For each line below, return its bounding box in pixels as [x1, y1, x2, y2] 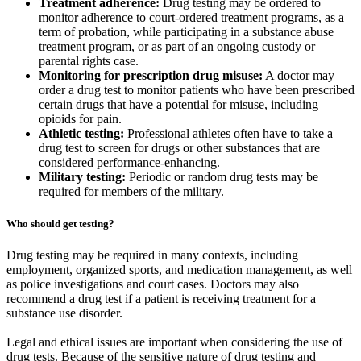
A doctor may [263, 68, 334, 83]
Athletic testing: [39, 127, 124, 141]
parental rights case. [39, 54, 139, 68]
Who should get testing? [6, 217, 114, 230]
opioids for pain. [39, 112, 122, 127]
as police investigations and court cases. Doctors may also [6, 276, 299, 291]
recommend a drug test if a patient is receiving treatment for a [6, 291, 316, 305]
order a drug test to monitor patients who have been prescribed [39, 83, 355, 98]
